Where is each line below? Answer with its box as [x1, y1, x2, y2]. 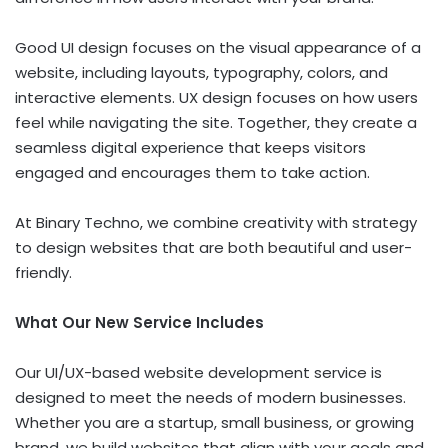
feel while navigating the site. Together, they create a [15, 111, 417, 133]
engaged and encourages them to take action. [15, 161, 370, 183]
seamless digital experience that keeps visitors [15, 136, 366, 158]
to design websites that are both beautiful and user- [15, 236, 412, 258]
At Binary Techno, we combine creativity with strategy [15, 211, 417, 233]
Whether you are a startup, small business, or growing [15, 411, 414, 433]
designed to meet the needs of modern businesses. [15, 386, 406, 408]
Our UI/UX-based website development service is [15, 361, 382, 383]
